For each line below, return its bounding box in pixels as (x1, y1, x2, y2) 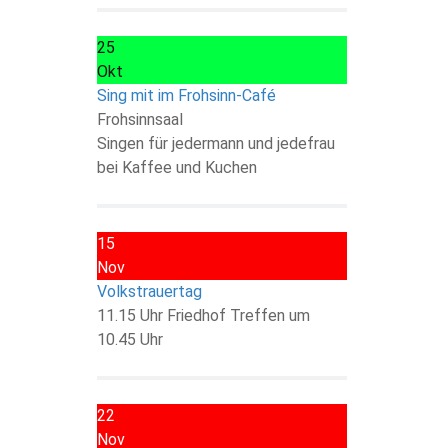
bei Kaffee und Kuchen (97, 157, 257, 177)
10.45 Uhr (97, 329, 163, 349)
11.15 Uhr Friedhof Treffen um (97, 305, 310, 325)
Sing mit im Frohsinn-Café (97, 85, 276, 105)
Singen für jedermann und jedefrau (97, 133, 335, 153)
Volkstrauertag (97, 281, 202, 301)
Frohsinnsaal (97, 109, 183, 129)
